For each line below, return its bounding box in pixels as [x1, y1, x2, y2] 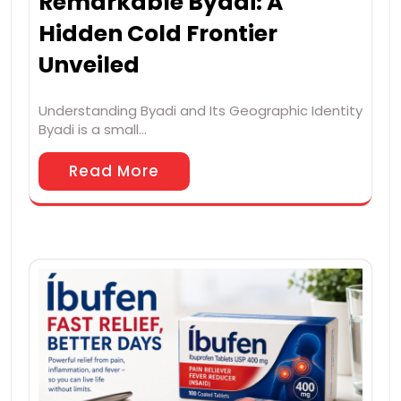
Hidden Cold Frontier [38, 18, 277, 50]
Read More [69, 160, 159, 183]
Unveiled [38, 49, 140, 81]
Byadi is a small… [38, 120, 147, 140]
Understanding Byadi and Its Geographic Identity [38, 101, 363, 121]
